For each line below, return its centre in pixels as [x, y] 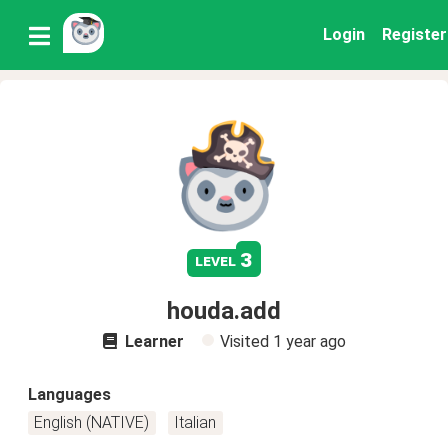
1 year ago [309, 341]
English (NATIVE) [92, 422]
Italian [195, 422]
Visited [246, 341]
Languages [69, 394]
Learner [152, 341]
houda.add [224, 311]
